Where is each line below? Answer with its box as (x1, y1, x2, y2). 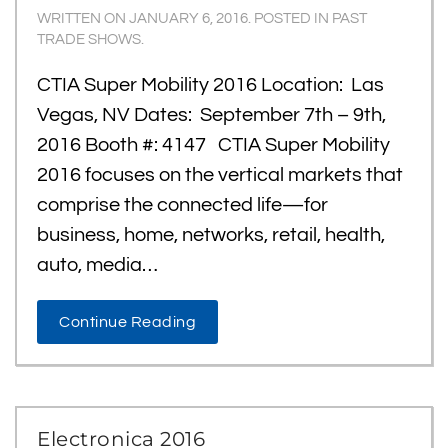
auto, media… (37, 255, 158, 275)
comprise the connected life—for (37, 195, 328, 215)
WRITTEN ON (37, 11, 129, 26)
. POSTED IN (248, 11, 332, 26)
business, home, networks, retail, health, (37, 225, 385, 245)
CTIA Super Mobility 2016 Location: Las (37, 75, 384, 95)
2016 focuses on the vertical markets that (37, 165, 403, 185)
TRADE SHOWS (37, 32, 141, 47)
